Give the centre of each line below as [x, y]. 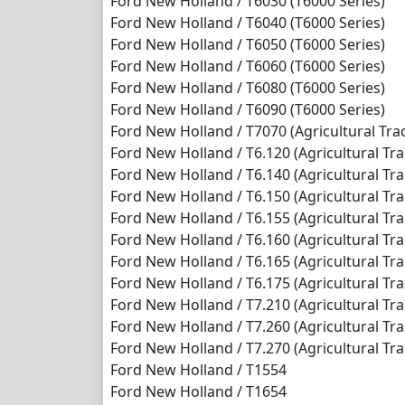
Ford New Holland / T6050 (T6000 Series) [248, 44]
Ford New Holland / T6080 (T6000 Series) [248, 87]
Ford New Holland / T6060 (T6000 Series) [248, 66]
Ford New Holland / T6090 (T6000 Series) [248, 109]
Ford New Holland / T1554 [198, 369]
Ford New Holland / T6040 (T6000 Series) [248, 22]
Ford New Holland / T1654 [198, 391]
